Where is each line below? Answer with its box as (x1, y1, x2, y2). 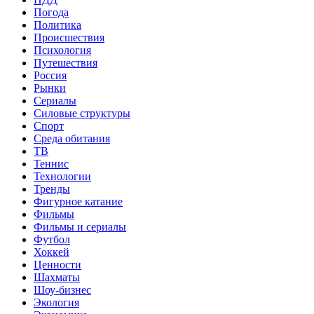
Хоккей (34, 245, 69, 258)
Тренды (34, 182, 70, 195)
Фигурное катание (34, 195, 123, 207)
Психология (34, 43, 91, 56)
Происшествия (34, 31, 104, 43)
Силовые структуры (34, 107, 130, 119)
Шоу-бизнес (34, 283, 91, 296)
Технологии (34, 170, 91, 182)
